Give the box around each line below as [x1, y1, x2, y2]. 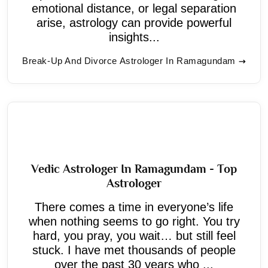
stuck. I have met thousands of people [32, 243, 236, 257]
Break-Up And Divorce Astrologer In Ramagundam [22, 55, 236, 66]
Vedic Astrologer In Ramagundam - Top [31, 162, 237, 175]
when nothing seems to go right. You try [28, 214, 240, 228]
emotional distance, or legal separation [32, 1, 236, 15]
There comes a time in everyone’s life [35, 200, 233, 214]
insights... [108, 30, 160, 44]
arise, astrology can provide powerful [36, 16, 232, 29]
